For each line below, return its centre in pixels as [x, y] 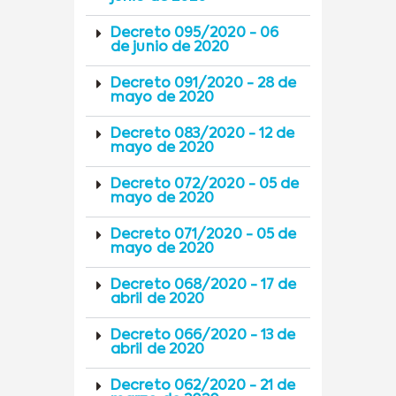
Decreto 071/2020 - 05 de [204, 235]
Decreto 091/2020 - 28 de [204, 84]
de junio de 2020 [170, 47]
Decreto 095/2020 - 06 [195, 33]
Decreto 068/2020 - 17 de [204, 285]
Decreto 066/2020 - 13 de [203, 335]
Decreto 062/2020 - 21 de [203, 386]
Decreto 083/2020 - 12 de [203, 134]
